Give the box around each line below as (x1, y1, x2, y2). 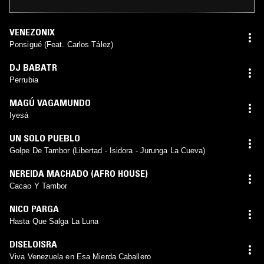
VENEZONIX (9, 25, 55, 38)
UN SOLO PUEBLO (9, 131, 80, 144)
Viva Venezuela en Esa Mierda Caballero (9, 252, 151, 261)
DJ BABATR (9, 61, 57, 73)
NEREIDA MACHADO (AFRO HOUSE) (9, 167, 148, 179)
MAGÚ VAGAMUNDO (9, 96, 91, 108)
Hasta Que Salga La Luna (9, 216, 99, 226)
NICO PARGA (9, 202, 59, 214)
